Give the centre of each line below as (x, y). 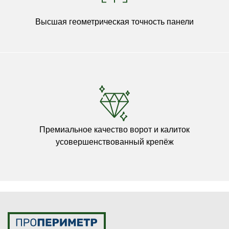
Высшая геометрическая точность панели (114, 21)
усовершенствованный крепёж (114, 142)
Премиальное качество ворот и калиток (114, 129)
